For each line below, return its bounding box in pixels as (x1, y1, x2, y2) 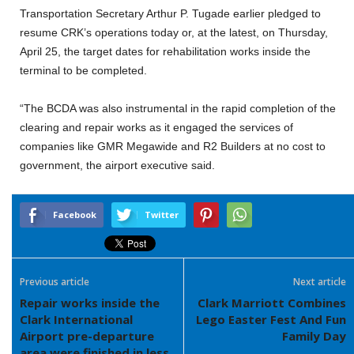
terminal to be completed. (20, 64, 147, 77)
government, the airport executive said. (20, 159, 215, 172)
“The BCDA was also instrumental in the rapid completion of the (20, 102, 336, 115)
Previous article (20, 275, 89, 289)
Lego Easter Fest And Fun (196, 311, 346, 328)
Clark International (20, 311, 133, 328)
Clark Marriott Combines (198, 295, 346, 311)
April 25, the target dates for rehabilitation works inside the (20, 45, 311, 58)
